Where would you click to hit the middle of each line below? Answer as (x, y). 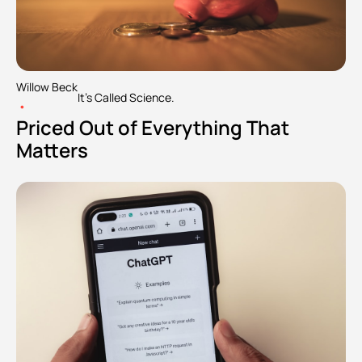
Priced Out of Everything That (153, 127)
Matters (52, 149)
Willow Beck (47, 86)
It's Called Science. (126, 98)
